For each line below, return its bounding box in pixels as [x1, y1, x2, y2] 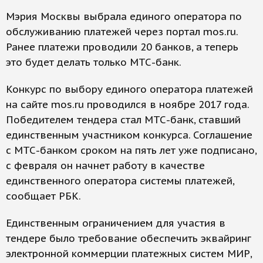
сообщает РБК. [6, 190, 81, 203]
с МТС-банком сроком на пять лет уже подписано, [6, 144, 257, 157]
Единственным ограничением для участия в [6, 217, 225, 230]
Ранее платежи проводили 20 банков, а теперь [6, 41, 238, 54]
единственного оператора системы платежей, [6, 174, 234, 188]
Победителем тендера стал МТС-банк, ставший [6, 113, 241, 127]
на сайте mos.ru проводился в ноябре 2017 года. [6, 98, 249, 112]
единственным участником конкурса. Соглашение [6, 129, 252, 142]
